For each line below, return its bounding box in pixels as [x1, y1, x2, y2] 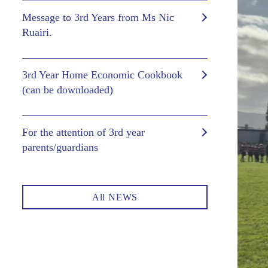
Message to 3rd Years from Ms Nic [22, 11, 174, 23]
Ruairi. [22, 26, 52, 38]
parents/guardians [22, 141, 98, 153]
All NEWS [92, 192, 138, 202]
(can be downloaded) [22, 84, 113, 96]
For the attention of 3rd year [22, 126, 145, 138]
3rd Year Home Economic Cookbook [22, 69, 182, 81]
